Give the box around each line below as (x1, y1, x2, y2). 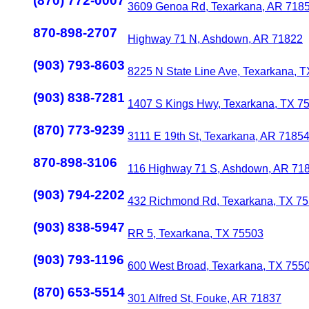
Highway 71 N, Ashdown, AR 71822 (128, 33, 303, 45)
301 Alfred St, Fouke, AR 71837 (128, 292, 281, 304)
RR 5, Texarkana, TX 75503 (128, 228, 263, 239)
